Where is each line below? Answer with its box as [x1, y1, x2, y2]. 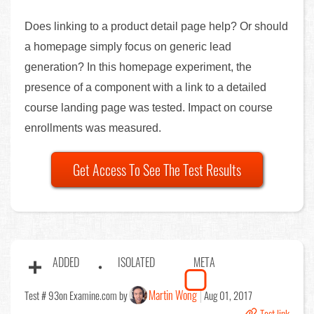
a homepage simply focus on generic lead [25, 40, 231, 53]
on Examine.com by [59, 287, 128, 303]
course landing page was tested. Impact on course [25, 101, 273, 114]
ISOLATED [118, 253, 155, 271]
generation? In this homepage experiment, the [25, 60, 252, 73]
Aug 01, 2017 [204, 287, 252, 303]
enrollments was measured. [25, 121, 161, 134]
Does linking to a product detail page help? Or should [25, 20, 288, 32]
